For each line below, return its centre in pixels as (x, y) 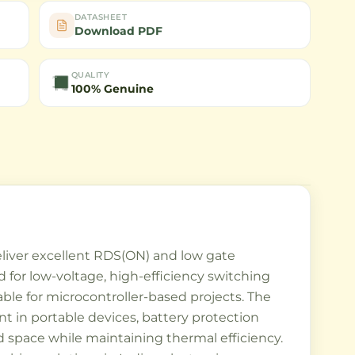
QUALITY (90, 75)
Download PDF (118, 31)
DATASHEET (101, 17)
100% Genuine (112, 89)
